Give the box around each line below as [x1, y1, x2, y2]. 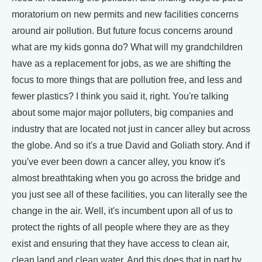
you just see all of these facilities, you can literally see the [12, 189, 247, 200]
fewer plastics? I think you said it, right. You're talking [12, 91, 229, 102]
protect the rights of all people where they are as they [12, 222, 229, 233]
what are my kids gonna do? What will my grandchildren [12, 42, 243, 53]
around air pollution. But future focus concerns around [12, 26, 233, 36]
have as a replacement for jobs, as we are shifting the [12, 58, 231, 69]
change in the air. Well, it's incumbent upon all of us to [12, 206, 233, 216]
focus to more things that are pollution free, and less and [12, 75, 242, 85]
